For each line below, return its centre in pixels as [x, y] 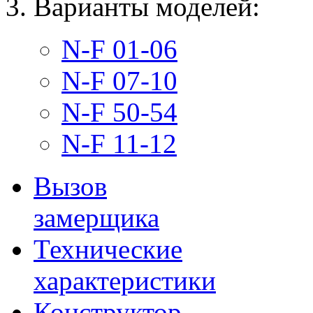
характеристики [125, 280]
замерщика [96, 217]
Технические [108, 249]
